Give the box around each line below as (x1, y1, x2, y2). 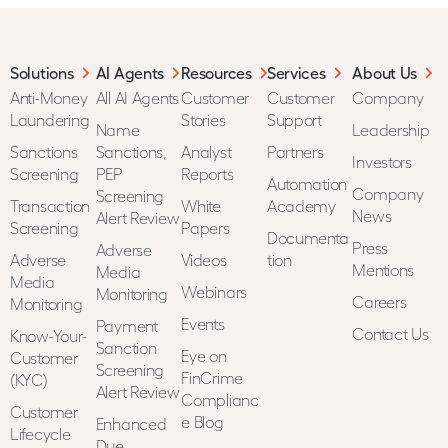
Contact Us (352, 324, 429, 343)
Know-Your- (10, 326, 87, 345)
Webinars (181, 282, 248, 301)
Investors (352, 152, 412, 171)
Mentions (352, 260, 415, 279)
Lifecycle (10, 424, 71, 443)
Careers (352, 292, 407, 311)
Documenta (266, 228, 349, 247)
